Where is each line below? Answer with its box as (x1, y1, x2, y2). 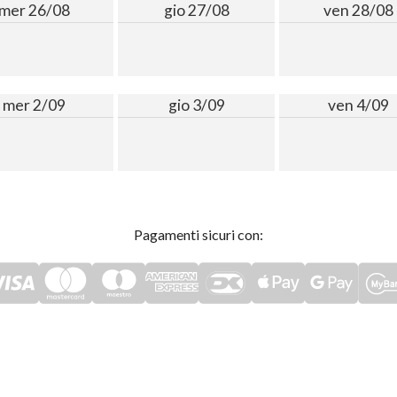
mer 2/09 (3, 96, 66, 115)
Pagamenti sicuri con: (134, 226, 263, 244)
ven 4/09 (327, 96, 389, 115)
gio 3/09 (167, 96, 225, 115)
